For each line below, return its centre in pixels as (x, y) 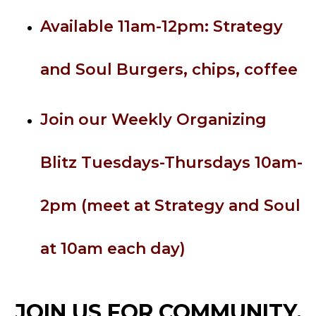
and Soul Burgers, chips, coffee (169, 69)
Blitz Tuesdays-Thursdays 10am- (172, 163)
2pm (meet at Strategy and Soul (171, 206)
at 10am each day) (113, 249)
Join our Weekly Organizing (154, 120)
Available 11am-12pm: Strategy (162, 26)
